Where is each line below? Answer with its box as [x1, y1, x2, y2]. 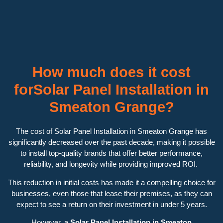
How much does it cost [32, 64, 191, 81]
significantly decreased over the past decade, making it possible [8, 138, 215, 147]
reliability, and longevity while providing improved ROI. [23, 160, 200, 169]
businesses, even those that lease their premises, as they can [11, 189, 212, 198]
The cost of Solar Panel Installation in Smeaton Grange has [16, 127, 207, 136]
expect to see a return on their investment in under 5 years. [16, 200, 207, 209]
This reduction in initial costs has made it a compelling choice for [7, 178, 216, 187]
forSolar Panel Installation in [14, 82, 209, 98]
